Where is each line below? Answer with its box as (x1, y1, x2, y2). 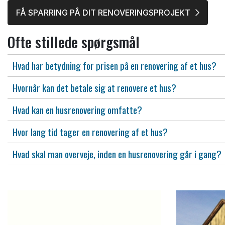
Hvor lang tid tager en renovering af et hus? (13, 125, 168, 139)
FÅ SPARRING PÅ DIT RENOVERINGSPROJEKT (16, 8, 190, 18)
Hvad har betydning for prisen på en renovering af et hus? (13, 58, 216, 73)
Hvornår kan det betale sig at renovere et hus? (13, 80, 176, 95)
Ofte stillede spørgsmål (8, 31, 140, 52)
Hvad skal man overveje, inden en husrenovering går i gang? (13, 147, 221, 161)
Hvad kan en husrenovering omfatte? (13, 102, 142, 117)
